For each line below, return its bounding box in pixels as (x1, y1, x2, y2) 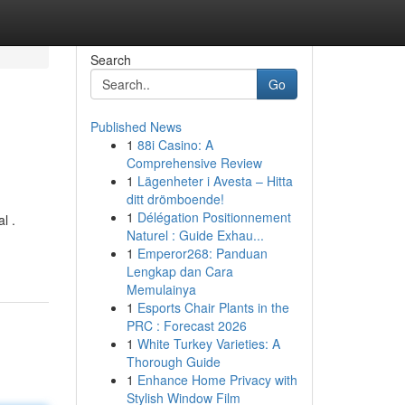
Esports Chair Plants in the (137, 298, 289, 316)
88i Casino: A (137, 136, 213, 154)
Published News (89, 118, 182, 136)
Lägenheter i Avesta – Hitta (137, 172, 293, 190)
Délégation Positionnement (137, 208, 291, 226)
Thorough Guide (126, 353, 221, 371)
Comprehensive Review (126, 154, 262, 172)
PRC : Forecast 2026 (126, 316, 247, 334)
